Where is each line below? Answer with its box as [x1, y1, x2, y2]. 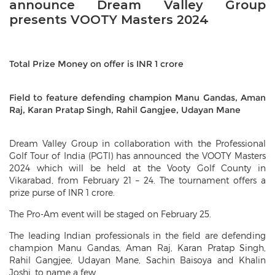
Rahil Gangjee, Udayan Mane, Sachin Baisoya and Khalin [9, 255, 266, 265]
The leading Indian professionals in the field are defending [9, 230, 266, 241]
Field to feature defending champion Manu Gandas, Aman [9, 92, 266, 103]
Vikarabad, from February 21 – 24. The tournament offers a [9, 175, 266, 185]
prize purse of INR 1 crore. [9, 187, 115, 198]
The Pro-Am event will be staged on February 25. [9, 209, 211, 219]
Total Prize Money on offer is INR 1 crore [9, 58, 184, 69]
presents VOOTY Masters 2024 [9, 12, 209, 27]
